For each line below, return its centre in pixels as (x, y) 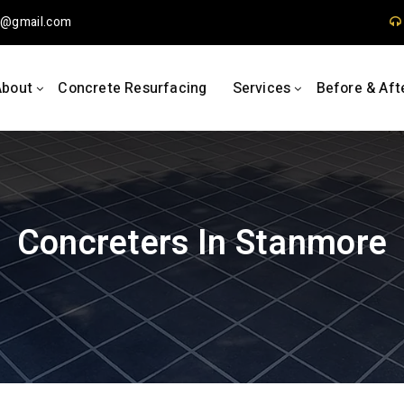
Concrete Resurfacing (133, 88)
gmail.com (42, 22)
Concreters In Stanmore (202, 243)
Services (262, 88)
